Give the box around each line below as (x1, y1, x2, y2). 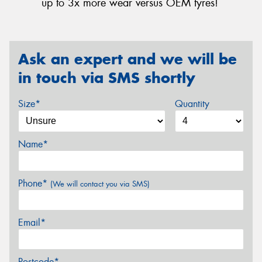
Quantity (174, 97, 209, 110)
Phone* (18, 177, 50, 189)
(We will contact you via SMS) (50, 178, 150, 189)
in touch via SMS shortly (18, 68, 195, 87)
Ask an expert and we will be (18, 50, 237, 68)
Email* (18, 216, 46, 229)
